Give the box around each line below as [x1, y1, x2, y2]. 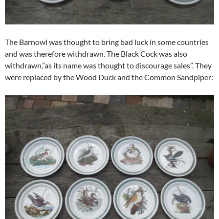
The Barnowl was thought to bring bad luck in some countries [5, 37, 209, 46]
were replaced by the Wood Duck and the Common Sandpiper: [5, 72, 213, 82]
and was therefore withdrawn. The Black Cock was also [5, 48, 187, 58]
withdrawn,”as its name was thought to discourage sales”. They [5, 60, 212, 70]
